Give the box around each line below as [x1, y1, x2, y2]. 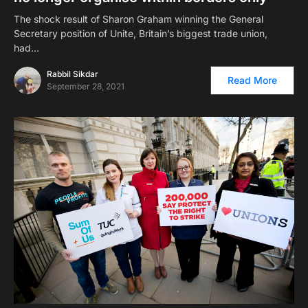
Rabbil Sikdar [47, 68, 98, 79]
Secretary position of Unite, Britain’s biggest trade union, [14, 27, 267, 39]
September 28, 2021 [47, 80, 124, 91]
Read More [228, 74, 277, 86]
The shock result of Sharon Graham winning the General [14, 12, 263, 25]
